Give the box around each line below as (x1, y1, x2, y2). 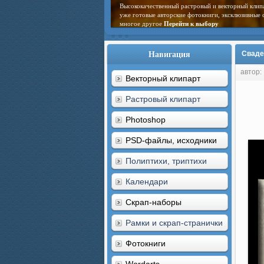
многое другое (120, 20, 164, 27)
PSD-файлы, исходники (126, 136, 217, 145)
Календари (126, 177, 168, 186)
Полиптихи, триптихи (126, 156, 207, 166)
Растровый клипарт (126, 94, 200, 104)
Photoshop (126, 115, 166, 124)
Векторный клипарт (126, 74, 200, 83)
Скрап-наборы (126, 197, 181, 207)
